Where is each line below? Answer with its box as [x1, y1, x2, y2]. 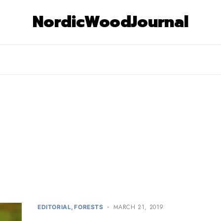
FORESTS [74, 203, 104, 211]
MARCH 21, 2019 [113, 203, 164, 212]
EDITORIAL [37, 203, 72, 211]
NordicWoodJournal [33, 10, 188, 34]
